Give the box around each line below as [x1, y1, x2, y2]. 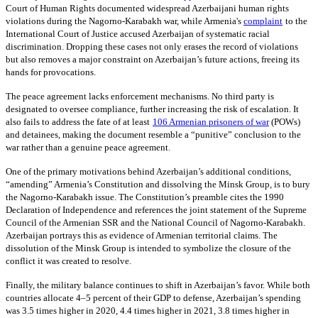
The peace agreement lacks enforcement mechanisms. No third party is [6, 91, 274, 102]
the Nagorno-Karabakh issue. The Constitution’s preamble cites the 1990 [6, 192, 284, 203]
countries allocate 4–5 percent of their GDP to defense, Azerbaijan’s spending [6, 292, 301, 304]
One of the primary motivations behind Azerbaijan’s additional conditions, [6, 166, 291, 177]
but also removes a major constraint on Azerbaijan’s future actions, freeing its [6, 54, 300, 65]
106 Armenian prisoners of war [153, 116, 269, 128]
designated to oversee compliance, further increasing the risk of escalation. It [6, 104, 299, 115]
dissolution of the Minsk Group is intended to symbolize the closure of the [6, 243, 291, 254]
